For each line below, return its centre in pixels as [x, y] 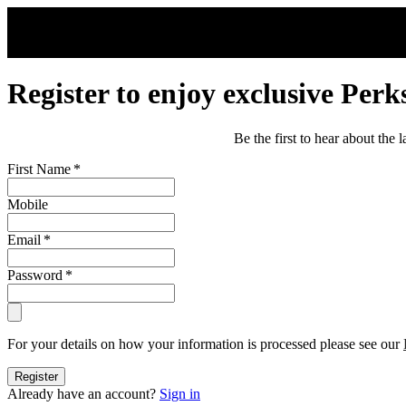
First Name [39, 169]
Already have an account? [83, 393]
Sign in [180, 393]
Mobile [28, 204]
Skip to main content [76, 16]
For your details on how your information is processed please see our [205, 343]
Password [35, 275]
